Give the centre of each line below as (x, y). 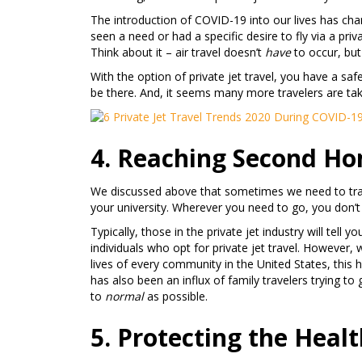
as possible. (176, 296)
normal (124, 296)
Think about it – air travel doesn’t (178, 52)
